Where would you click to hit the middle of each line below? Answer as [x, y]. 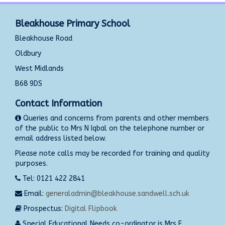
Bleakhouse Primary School [73, 23]
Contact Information [59, 103]
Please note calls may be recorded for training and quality [112, 153]
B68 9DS [29, 83]
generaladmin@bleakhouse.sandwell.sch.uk [118, 193]
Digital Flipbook [91, 208]
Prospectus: [43, 208]
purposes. [31, 163]
